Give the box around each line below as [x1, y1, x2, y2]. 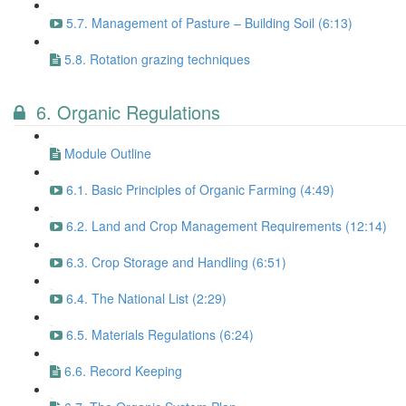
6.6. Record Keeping [64, 362, 182, 380]
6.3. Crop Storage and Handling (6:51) [66, 253, 286, 271]
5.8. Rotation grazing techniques [64, 50, 250, 68]
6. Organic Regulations [36, 99, 220, 125]
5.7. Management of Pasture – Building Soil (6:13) [66, 14, 353, 32]
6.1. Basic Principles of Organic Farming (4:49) [66, 180, 334, 198]
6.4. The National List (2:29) [66, 289, 227, 307]
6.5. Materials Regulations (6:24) [66, 325, 254, 343]
